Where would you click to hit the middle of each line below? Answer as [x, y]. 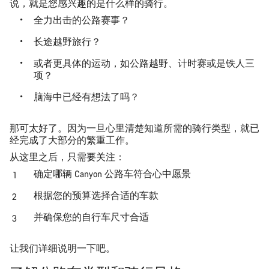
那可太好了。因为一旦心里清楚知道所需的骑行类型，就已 [134, 128]
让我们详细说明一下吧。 [62, 248]
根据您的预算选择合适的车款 [96, 195]
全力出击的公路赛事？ [82, 20]
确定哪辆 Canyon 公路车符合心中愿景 [112, 174]
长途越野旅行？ [67, 41]
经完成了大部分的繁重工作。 [72, 140]
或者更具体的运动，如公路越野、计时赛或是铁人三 [144, 63]
